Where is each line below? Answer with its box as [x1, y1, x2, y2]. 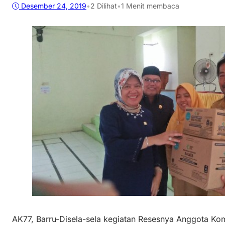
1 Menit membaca [121, 2, 179, 11]
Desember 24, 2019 [21, 2, 86, 11]
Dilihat [95, 2, 117, 11]
